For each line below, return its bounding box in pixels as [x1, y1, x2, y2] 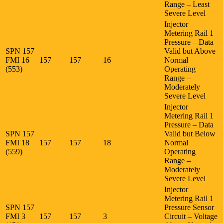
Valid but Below [164, 129, 216, 138]
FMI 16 [5, 55, 31, 64]
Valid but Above [164, 46, 216, 55]
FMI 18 [5, 138, 31, 147]
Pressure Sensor [164, 203, 214, 212]
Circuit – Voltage [164, 212, 218, 221]
